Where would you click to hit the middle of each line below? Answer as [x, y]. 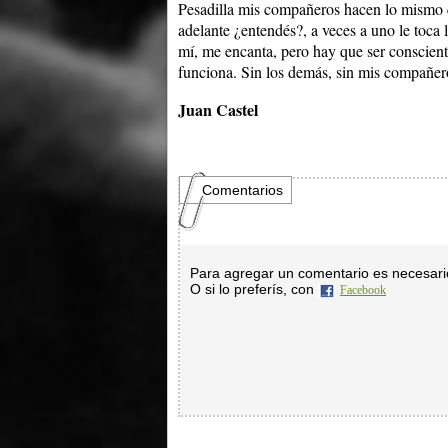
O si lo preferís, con [254, 289]
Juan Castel [218, 110]
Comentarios [242, 190]
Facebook [363, 290]
